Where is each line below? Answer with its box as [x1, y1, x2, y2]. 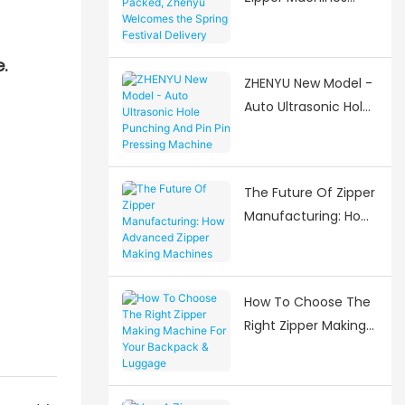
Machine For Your [243, 339, 353, 358]
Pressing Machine [243, 144, 353, 163]
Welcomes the [243, 34, 337, 53]
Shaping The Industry [243, 277, 377, 296]
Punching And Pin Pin [243, 120, 374, 139]
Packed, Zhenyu [243, 11, 344, 30]
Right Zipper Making [243, 316, 366, 334]
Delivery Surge [243, 81, 334, 100]
